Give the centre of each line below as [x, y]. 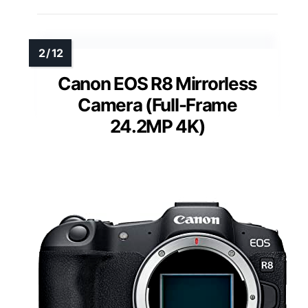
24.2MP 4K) [157, 126]
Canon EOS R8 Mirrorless [157, 83]
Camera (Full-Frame [157, 104]
